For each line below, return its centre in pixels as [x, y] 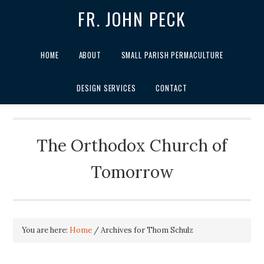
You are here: [46, 230]
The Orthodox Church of [132, 146]
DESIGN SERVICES [106, 88]
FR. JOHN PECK [132, 19]
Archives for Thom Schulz [146, 230]
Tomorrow [132, 172]
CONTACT [171, 88]
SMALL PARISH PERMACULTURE [172, 55]
